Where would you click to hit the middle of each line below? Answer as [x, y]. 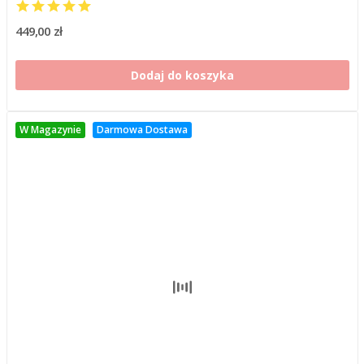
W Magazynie [50, 129]
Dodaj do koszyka [182, 75]
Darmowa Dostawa [142, 129]
